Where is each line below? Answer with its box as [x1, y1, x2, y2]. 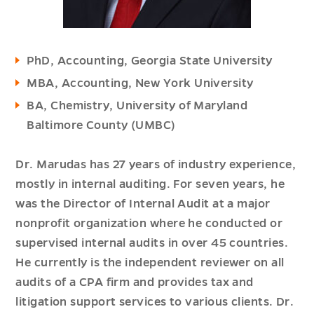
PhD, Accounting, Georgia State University [27, 55, 273, 67]
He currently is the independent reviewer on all [15, 257, 285, 269]
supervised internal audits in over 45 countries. [15, 237, 288, 250]
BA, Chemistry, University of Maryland [27, 100, 248, 112]
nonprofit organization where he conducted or [15, 217, 283, 230]
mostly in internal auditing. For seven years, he [15, 178, 285, 191]
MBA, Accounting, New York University [27, 77, 254, 90]
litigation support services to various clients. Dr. [15, 296, 294, 308]
